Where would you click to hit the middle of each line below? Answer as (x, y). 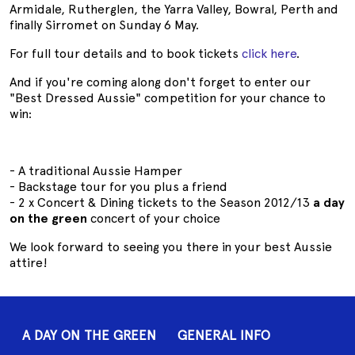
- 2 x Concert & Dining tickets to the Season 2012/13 (161, 203)
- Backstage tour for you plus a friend (118, 187)
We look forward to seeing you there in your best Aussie (171, 247)
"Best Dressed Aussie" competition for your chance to (168, 98)
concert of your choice (154, 219)
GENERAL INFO (224, 336)
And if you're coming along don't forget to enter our (160, 82)
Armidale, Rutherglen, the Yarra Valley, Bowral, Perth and (174, 10)
